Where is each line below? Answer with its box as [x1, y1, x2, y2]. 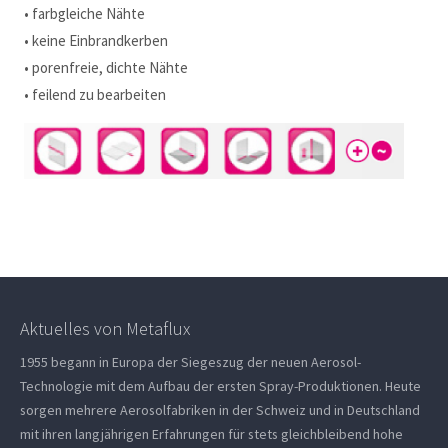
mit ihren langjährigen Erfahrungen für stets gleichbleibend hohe [20, 424, 404, 443]
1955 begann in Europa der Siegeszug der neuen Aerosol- [20, 352, 362, 371]
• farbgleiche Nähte [24, 3, 146, 23]
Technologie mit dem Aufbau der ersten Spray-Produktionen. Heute [20, 376, 422, 395]
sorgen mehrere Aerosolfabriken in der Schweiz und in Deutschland [20, 400, 421, 419]
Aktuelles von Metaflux [20, 316, 191, 340]
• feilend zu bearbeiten [24, 84, 167, 104]
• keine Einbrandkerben [24, 30, 169, 50]
